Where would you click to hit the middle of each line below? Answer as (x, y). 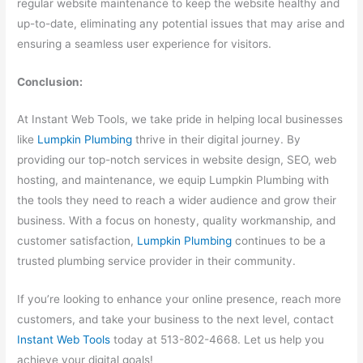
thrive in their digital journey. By (217, 140)
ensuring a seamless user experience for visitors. (145, 43)
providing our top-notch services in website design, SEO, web (177, 160)
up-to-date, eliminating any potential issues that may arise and (181, 23)
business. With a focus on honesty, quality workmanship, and (177, 221)
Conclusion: (50, 81)
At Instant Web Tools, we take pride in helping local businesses (180, 120)
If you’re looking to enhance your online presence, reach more (179, 299)
